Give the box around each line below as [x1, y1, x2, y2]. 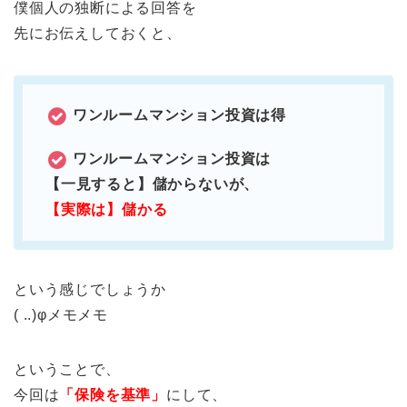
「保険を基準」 [59, 386, 167, 402]
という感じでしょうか [14, 281, 166, 297]
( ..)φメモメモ [14, 306, 108, 323]
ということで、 [14, 361, 121, 377]
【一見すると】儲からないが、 [45, 175, 260, 192]
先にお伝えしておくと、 [14, 25, 182, 41]
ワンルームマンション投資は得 [72, 106, 287, 123]
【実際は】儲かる [45, 201, 168, 217]
